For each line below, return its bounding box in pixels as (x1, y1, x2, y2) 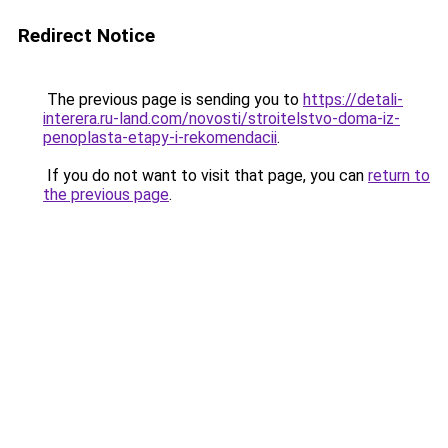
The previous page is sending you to (43, 90, 303, 109)
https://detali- (303, 90, 403, 109)
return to (368, 166, 430, 185)
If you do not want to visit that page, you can (43, 166, 368, 185)
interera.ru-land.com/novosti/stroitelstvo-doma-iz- (43, 109, 400, 128)
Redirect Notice (18, 24, 155, 47)
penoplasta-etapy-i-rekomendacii (43, 128, 277, 147)
